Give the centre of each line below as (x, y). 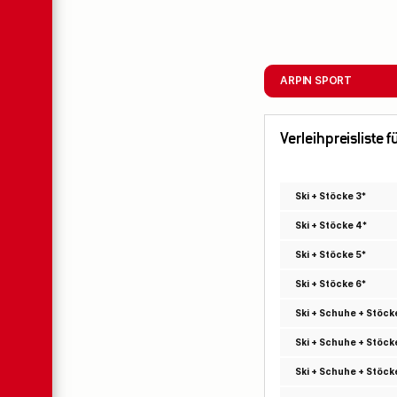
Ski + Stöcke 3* (330, 196)
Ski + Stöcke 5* (330, 255)
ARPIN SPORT (316, 81)
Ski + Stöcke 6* (330, 284)
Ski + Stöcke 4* (331, 226)
